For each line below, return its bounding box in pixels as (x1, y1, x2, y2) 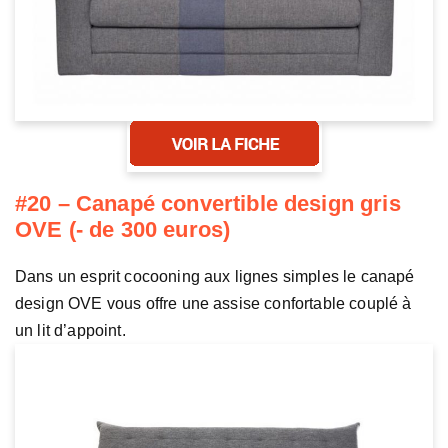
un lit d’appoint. (15, 322, 126, 340)
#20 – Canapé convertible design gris (15, 191, 401, 217)
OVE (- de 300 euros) (15, 217, 231, 243)
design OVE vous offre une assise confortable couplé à (15, 295, 412, 313)
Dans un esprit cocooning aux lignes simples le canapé (15, 268, 415, 286)
